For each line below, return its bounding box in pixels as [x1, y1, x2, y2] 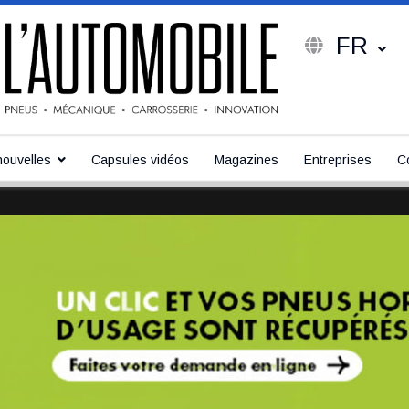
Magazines [215, 152, 278, 167]
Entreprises [304, 152, 372, 167]
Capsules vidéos [91, 152, 189, 167]
